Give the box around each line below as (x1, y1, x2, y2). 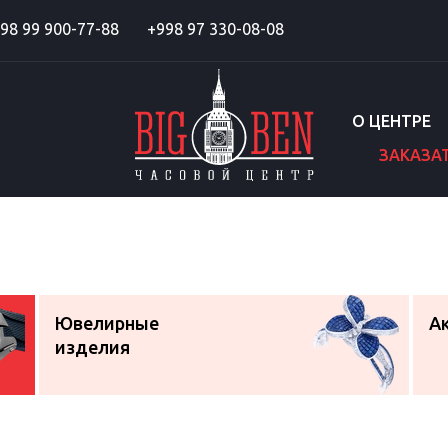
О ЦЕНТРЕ (352, 111, 431, 130)
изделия (55, 337, 131, 357)
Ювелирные (55, 313, 160, 333)
